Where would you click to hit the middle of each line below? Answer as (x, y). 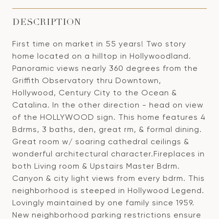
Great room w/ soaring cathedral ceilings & (101, 142)
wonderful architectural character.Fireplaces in (109, 154)
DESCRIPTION (47, 23)
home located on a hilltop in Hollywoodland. (102, 56)
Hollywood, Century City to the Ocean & (95, 93)
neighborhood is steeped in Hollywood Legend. (108, 190)
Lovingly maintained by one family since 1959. (103, 203)
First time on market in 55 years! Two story (99, 44)
